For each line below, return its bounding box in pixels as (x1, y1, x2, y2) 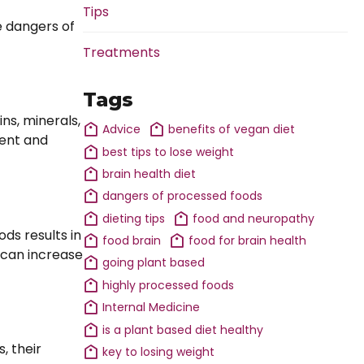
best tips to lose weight (102, 143, 235, 160)
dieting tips (102, 210, 166, 227)
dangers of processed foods (102, 188, 263, 205)
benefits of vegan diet (167, 121, 295, 138)
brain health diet (102, 165, 197, 182)
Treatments (83, 43, 160, 63)
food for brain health (188, 232, 306, 249)
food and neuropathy (192, 210, 314, 227)
